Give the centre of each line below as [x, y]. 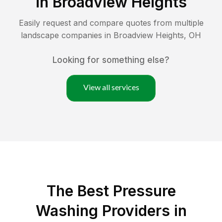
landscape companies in [67, 35]
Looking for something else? [111, 60]
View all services [111, 87]
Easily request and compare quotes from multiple [111, 23]
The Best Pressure [111, 191]
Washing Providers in [111, 211]
